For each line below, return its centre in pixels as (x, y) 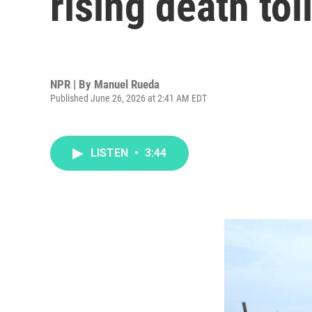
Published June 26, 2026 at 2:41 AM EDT (128, 98)
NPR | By (72, 84)
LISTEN (111, 153)
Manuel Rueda (127, 84)
